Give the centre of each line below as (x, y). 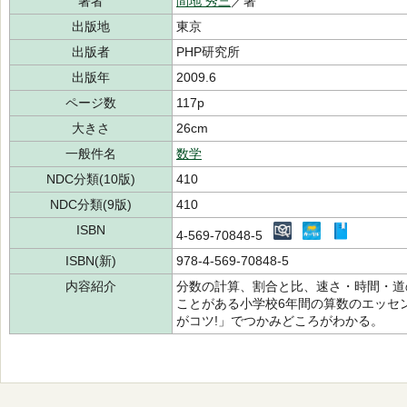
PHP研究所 (208, 52)
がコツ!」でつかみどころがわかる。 (280, 321)
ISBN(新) (91, 261)
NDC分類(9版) (91, 204)
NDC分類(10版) (91, 179)
